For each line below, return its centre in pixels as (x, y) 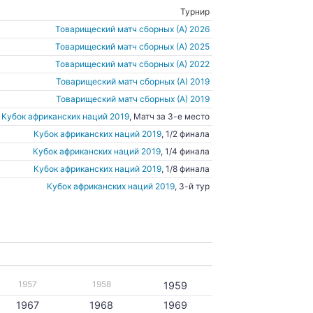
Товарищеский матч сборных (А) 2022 (133, 64)
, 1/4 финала (185, 151)
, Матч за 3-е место (170, 116)
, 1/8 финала (186, 169)
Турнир (195, 12)
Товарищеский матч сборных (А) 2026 (133, 29)
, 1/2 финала (186, 134)
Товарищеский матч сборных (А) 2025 (133, 46)
